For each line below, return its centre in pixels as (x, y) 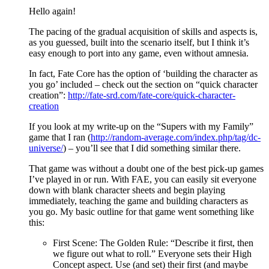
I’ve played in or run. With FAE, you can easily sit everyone (143, 180)
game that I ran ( (60, 138)
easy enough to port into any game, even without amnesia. (139, 53)
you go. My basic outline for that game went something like (141, 212)
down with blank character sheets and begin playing (127, 190)
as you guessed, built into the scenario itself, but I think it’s (139, 43)
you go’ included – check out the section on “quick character (143, 85)
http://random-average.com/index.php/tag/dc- (176, 138)
